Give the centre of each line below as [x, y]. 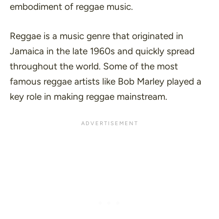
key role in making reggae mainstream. [88, 96]
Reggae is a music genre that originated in [97, 36]
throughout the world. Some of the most [94, 66]
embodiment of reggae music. [71, 7]
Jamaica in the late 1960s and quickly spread [102, 51]
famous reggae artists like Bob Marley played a [106, 81]
